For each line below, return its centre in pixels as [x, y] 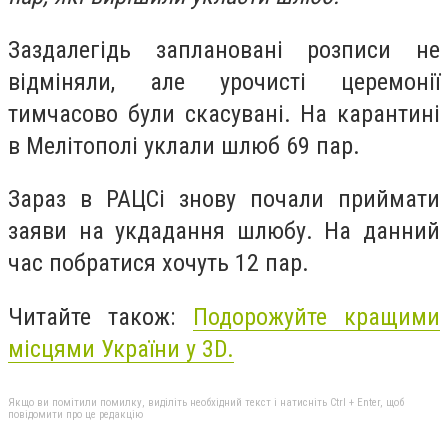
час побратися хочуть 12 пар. [158, 263]
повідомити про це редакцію [75, 414]
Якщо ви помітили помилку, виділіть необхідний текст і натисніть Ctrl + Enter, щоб [206, 402]
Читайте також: [100, 316]
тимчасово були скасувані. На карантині [224, 113]
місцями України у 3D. [121, 348]
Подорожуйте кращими [316, 316]
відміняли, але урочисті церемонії [224, 81]
